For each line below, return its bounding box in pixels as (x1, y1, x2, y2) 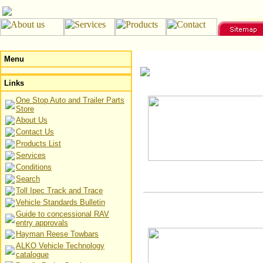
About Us (16, 116, 48, 124)
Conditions (16, 163, 52, 171)
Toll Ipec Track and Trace (16, 186, 103, 195)
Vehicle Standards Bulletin (16, 198, 105, 207)
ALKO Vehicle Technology (16, 241, 104, 250)
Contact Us (16, 127, 54, 136)
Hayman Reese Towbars (16, 230, 99, 238)
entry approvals (16, 218, 68, 227)
